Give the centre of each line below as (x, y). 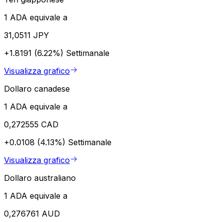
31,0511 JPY (27, 35)
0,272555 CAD (31, 124)
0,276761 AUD (32, 213)
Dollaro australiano (40, 178)
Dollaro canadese (37, 88)
